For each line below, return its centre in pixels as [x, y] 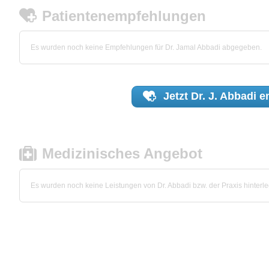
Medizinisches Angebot [122, 154]
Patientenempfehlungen [124, 16]
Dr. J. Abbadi [223, 96]
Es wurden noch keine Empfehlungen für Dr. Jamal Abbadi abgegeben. [146, 48]
